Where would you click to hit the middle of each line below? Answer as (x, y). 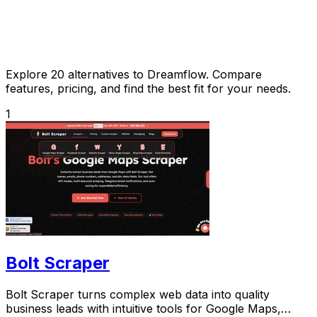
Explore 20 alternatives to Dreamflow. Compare (134, 74)
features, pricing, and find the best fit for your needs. (148, 88)
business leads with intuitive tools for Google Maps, (143, 308)
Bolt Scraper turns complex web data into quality (138, 294)
